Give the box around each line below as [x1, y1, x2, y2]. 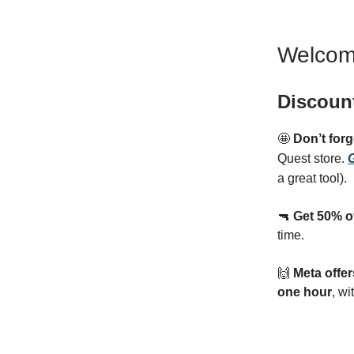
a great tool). [277, 171, 347, 185]
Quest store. [277, 152, 348, 165]
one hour [277, 285, 332, 299]
